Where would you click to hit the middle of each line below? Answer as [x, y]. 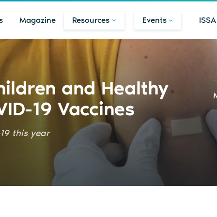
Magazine [38, 20]
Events [154, 20]
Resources [91, 20]
